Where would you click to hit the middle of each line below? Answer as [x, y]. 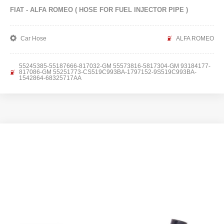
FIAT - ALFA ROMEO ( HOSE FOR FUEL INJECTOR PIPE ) [99, 10]
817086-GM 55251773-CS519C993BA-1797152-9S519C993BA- [108, 72]
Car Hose [33, 38]
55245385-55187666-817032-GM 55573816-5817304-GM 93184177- [115, 66]
